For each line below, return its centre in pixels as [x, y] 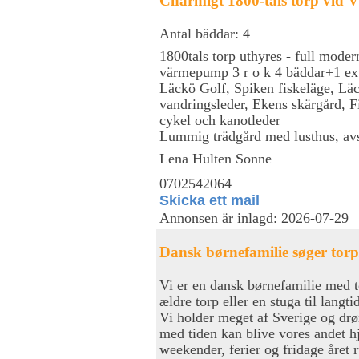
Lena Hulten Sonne [216, 158]
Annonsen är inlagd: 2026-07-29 [254, 218]
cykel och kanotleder [220, 120]
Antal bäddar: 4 [205, 33]
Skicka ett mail [210, 200]
